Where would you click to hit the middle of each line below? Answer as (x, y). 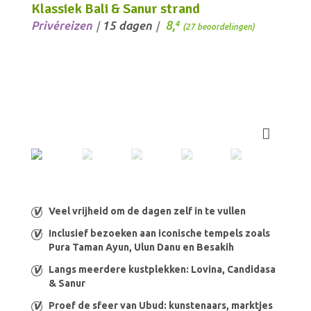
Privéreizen (62, 26)
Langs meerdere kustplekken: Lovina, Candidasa (162, 270)
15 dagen (127, 26)
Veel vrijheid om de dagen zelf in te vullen (147, 211)
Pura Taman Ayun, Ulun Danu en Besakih (141, 247)
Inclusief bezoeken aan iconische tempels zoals (159, 234)
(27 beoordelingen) (219, 27)
